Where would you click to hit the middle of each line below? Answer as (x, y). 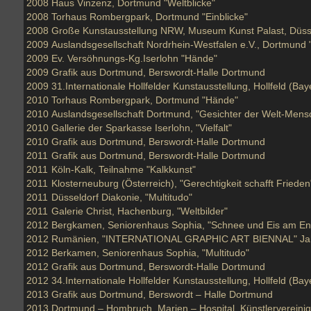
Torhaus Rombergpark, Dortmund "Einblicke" (150, 17)
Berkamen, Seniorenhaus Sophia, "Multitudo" (150, 253)
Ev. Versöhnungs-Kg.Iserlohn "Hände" (134, 58)
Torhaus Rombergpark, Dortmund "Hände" (145, 100)
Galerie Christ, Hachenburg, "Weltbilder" (140, 211)
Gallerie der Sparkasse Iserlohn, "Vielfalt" (142, 128)
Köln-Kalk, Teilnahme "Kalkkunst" (124, 169)
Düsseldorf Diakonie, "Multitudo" (122, 197)
